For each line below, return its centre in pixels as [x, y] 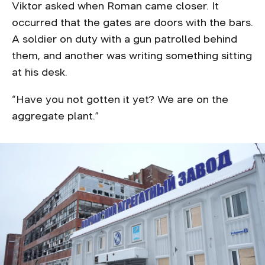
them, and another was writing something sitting [132, 56]
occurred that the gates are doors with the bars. [132, 22]
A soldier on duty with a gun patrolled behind [125, 39]
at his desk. [41, 72]
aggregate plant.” [57, 116]
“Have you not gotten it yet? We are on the [120, 99]
